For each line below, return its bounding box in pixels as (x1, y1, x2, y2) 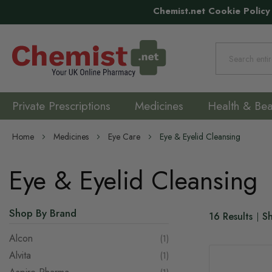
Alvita (9, 248, 31, 262)
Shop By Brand (9, 206, 76, 220)
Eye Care (108, 131, 143, 143)
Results (219, 209, 253, 223)
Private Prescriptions (12, 98, 110, 114)
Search (214, 60, 239, 72)
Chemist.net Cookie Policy (153, 4, 270, 18)
